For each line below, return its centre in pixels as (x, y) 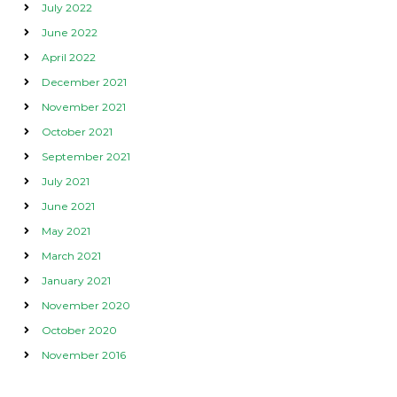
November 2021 (83, 106)
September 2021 (86, 156)
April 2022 (68, 57)
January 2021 (76, 280)
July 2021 (65, 181)
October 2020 (79, 330)
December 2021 (84, 82)
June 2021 (68, 206)
